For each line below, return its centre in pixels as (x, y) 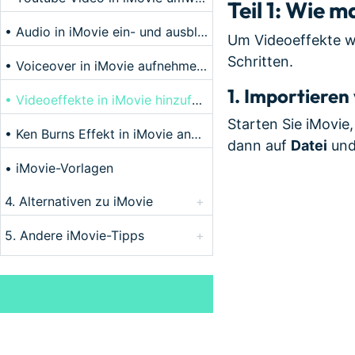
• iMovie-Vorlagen (59, 168)
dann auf (259, 145)
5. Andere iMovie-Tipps (74, 235)
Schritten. (260, 61)
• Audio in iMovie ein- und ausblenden (202, 32)
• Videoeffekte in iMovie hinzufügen (197, 100)
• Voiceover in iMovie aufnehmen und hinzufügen (202, 66)
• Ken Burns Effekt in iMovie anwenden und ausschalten (196, 134)
